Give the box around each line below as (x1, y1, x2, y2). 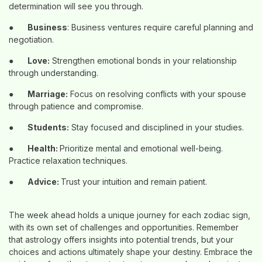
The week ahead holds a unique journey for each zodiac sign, (9, 210, 250, 220)
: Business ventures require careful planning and (67, 22, 253, 32)
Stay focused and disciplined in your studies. (69, 122, 244, 132)
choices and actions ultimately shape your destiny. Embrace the (9, 247, 253, 257)
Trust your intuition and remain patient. (61, 177, 207, 187)
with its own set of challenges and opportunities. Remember (9, 222, 239, 232)
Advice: (27, 177, 61, 187)
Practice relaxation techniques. (9, 156, 127, 166)
